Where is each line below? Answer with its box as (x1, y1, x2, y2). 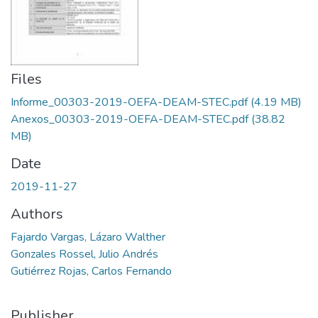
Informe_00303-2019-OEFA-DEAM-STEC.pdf (11, 94, 248, 110)
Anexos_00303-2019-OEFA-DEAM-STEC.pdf (11, 111, 248, 127)
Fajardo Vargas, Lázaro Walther (11, 229, 165, 245)
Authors (11, 204, 63, 224)
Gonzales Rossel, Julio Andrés (11, 246, 158, 262)
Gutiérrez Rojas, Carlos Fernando (11, 263, 172, 279)
